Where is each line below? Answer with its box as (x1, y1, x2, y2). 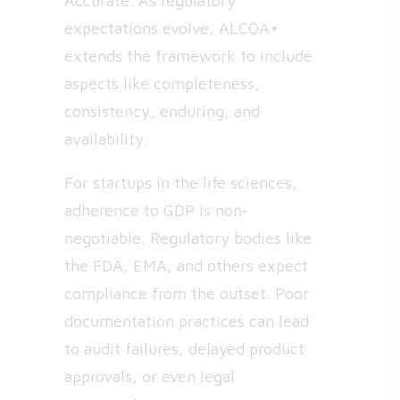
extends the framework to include (64, 46, 312, 65)
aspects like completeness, (64, 74, 260, 93)
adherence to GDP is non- (64, 201, 248, 220)
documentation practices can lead (64, 312, 309, 330)
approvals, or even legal (64, 367, 235, 386)
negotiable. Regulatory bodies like (64, 229, 312, 247)
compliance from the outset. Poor (64, 284, 309, 303)
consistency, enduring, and (64, 102, 260, 121)
